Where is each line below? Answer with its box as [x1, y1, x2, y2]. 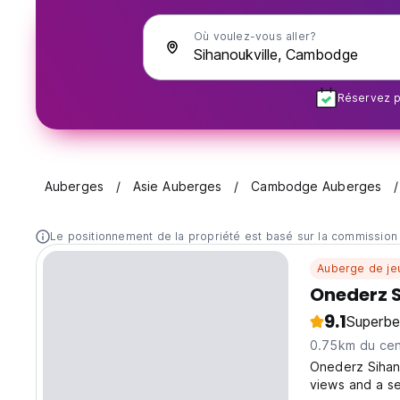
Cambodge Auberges [251, 179, 382, 195]
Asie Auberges [132, 179, 222, 195]
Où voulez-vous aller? [194, 29, 317, 43]
